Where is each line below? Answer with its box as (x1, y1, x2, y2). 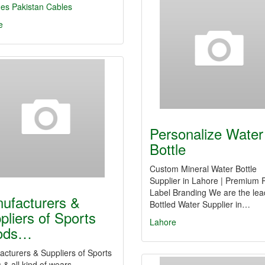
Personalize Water (150, 123, 263, 144)
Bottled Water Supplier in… (150, 198, 250, 210)
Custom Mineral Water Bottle (150, 163, 257, 174)
